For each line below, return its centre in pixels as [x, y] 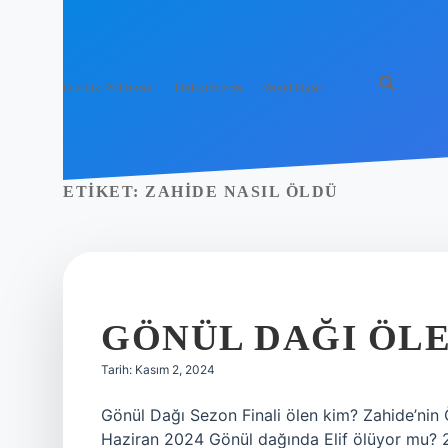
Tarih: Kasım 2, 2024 [158, 369]
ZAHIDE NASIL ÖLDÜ [242, 191]
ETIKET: [104, 191]
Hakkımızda [208, 87]
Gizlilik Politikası [109, 87]
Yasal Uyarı [293, 87]
